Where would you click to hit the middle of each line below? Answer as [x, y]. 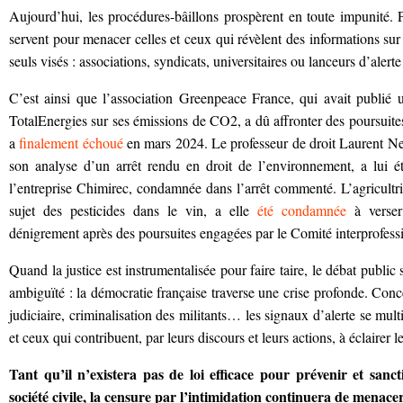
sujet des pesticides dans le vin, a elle [133, 210]
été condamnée [302, 210]
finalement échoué [69, 143]
